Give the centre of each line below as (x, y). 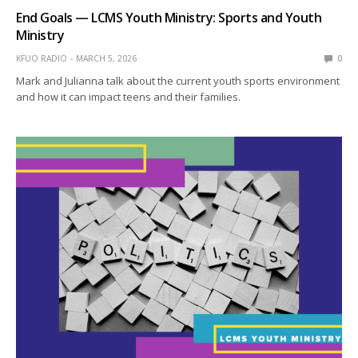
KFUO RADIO (42, 58)
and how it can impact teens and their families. (129, 96)
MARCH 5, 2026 (106, 58)
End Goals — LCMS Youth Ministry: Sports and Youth (169, 17)
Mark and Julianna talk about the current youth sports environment (178, 80)
